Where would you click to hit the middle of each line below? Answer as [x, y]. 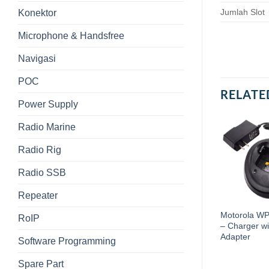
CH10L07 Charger [158, 215]
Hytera [136, 225]
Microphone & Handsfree [71, 35]
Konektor [37, 13]
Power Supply [48, 104]
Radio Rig [40, 150]
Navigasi [37, 58]
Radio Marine [47, 127]
